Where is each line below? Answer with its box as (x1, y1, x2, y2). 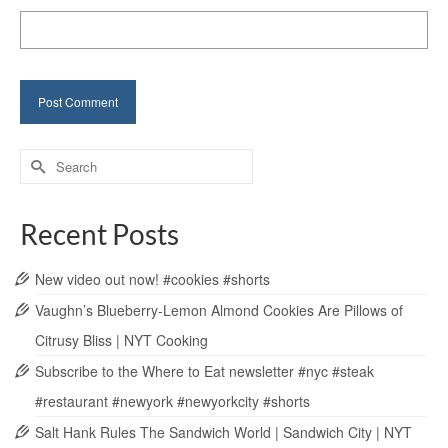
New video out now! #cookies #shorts (35, 269, 270, 290)
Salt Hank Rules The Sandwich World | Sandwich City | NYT (35, 422, 412, 443)
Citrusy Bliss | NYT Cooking (35, 330, 208, 351)
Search (19, 148, 66, 169)
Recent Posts (20, 217, 179, 252)
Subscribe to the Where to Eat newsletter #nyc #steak (35, 361, 374, 382)
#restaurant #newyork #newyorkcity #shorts (35, 391, 310, 412)
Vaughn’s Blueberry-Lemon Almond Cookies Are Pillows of (35, 300, 403, 321)
